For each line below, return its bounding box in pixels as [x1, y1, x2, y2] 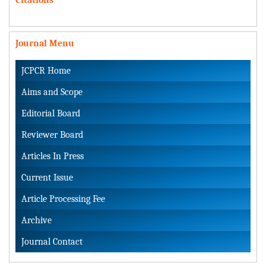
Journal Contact [21, 236, 83, 247]
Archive [21, 214, 52, 226]
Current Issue [21, 172, 73, 183]
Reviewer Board [21, 129, 83, 140]
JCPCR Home [21, 65, 71, 76]
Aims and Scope [21, 86, 83, 97]
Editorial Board [21, 107, 80, 119]
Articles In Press [21, 150, 84, 161]
